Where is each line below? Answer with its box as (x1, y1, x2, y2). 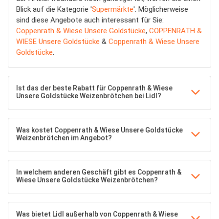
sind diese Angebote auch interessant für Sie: (16, 16, 164, 25)
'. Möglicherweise (133, 5, 188, 14)
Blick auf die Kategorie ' (16, 5, 92, 14)
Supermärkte (92, 5, 133, 14)
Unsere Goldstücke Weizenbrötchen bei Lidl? (16, 92, 161, 100)
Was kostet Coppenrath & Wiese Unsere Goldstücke (16, 126, 183, 134)
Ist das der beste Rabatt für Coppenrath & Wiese (16, 84, 173, 92)
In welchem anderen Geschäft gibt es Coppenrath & (16, 168, 181, 176)
